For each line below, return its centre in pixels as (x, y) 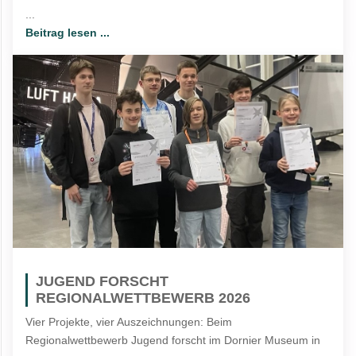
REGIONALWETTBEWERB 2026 (143, 298)
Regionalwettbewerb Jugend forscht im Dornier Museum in (173, 340)
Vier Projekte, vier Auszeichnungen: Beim (129, 322)
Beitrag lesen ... (68, 33)
